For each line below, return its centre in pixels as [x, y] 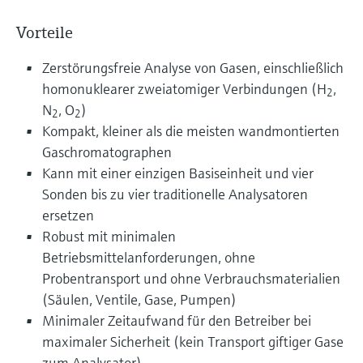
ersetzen [68, 215]
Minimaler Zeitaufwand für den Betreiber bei [177, 320]
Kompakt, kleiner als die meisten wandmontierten [191, 130]
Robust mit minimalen [109, 236]
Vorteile [45, 32]
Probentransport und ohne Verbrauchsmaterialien [191, 278]
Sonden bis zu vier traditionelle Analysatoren [175, 194]
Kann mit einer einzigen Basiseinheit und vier [178, 173]
